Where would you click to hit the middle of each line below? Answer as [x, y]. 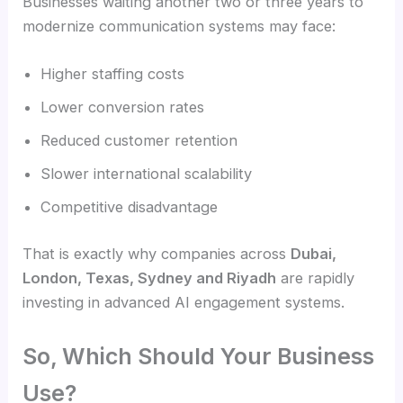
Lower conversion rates [123, 107]
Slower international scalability [147, 174]
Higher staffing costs [113, 74]
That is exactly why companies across [157, 253]
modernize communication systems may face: [179, 26]
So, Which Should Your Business [199, 357]
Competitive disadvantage [130, 207]
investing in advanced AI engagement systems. [184, 302]
